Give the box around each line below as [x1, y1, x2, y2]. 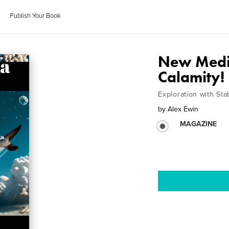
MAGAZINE [180, 120, 217, 128]
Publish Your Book [10, 12, 61, 20]
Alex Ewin [168, 105, 199, 113]
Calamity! [158, 67, 225, 87]
